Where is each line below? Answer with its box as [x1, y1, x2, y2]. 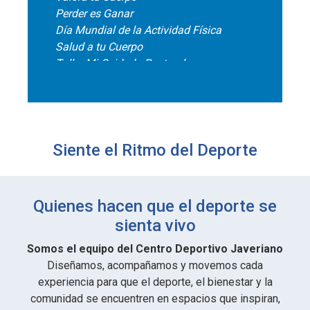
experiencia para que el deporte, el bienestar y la [37, 275, 273, 289]
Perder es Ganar [55, 6, 134, 20]
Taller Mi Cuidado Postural [55, 56, 185, 70]
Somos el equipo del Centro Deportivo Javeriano [27, 241, 283, 255]
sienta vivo [114, 215, 196, 235]
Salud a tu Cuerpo [55, 39, 143, 53]
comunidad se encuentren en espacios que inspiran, [30, 291, 280, 305]
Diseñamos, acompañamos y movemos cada [47, 258, 263, 272]
